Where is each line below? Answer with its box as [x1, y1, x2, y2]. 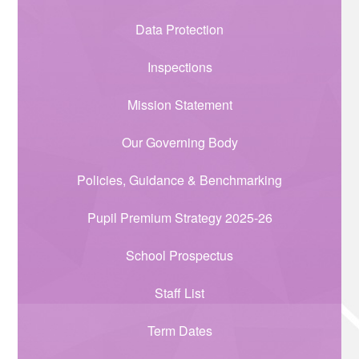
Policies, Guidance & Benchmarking [77, 171, 282, 190]
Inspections [147, 58, 212, 77]
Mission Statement [127, 95, 232, 115]
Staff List [155, 284, 204, 303]
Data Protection [135, 20, 224, 39]
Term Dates [147, 321, 212, 341]
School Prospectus [126, 246, 233, 265]
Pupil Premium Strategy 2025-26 [87, 208, 272, 228]
